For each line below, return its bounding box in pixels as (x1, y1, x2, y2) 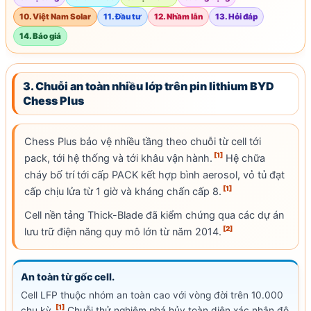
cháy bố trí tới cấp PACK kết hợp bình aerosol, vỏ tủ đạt (24, 168, 285, 181)
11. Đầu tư (103, 11, 142, 22)
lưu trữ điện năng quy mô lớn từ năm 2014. (24, 225, 221, 238)
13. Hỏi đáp (215, 11, 258, 22)
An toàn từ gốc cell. (21, 270, 115, 283)
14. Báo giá (19, 31, 61, 41)
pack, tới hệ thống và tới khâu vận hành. (24, 151, 212, 165)
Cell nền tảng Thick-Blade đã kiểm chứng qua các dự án (24, 208, 284, 221)
